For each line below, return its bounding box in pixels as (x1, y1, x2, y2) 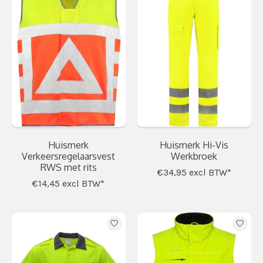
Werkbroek (171, 150, 218, 162)
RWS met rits (40, 161, 97, 173)
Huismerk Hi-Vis (160, 139, 229, 151)
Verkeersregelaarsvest (22, 150, 116, 162)
